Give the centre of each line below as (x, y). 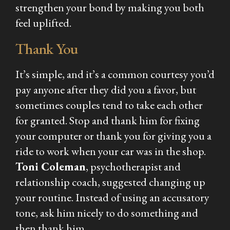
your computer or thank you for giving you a (113, 136)
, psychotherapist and (133, 166)
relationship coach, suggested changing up (110, 182)
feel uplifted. (43, 23)
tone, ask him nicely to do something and (107, 213)
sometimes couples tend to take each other (109, 105)
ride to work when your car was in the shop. (111, 151)
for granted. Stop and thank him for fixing (108, 120)
